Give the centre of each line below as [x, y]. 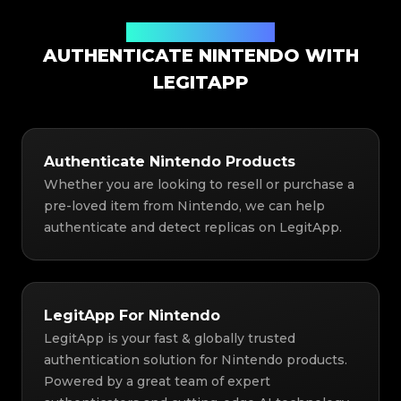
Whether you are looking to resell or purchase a [199, 185]
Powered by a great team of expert [157, 382]
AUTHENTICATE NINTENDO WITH [200, 56]
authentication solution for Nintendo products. [196, 360]
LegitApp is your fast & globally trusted [170, 339]
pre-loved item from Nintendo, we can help [184, 206]
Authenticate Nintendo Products [170, 162]
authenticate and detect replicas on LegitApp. [193, 228]
